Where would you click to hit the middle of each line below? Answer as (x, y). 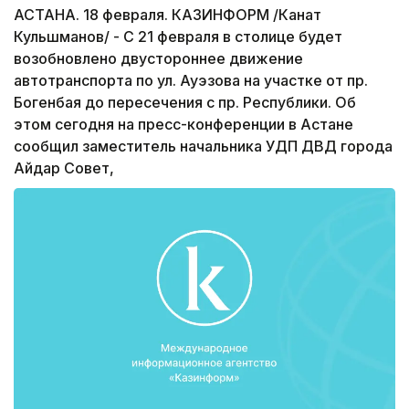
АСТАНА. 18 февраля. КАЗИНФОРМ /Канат (168, 15)
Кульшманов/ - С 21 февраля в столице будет (178, 37)
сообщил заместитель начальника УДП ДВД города (203, 147)
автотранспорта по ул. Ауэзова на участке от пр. (191, 81)
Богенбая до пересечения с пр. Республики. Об (185, 103)
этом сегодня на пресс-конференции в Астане (184, 125)
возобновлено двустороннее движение (158, 59)
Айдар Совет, (64, 168)
